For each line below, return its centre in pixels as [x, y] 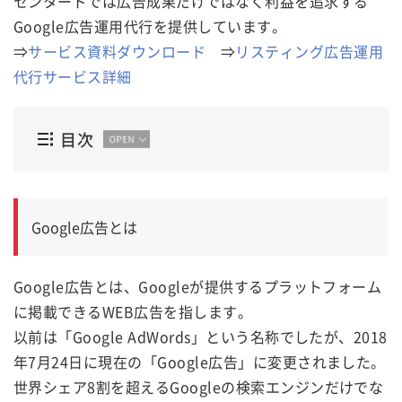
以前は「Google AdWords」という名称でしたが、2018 [201, 337]
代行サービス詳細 [73, 77]
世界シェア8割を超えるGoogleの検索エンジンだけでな [199, 387]
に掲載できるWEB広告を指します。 [133, 312]
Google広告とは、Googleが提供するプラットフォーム [198, 287]
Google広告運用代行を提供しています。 [150, 26]
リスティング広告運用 [310, 52]
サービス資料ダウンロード [117, 52]
